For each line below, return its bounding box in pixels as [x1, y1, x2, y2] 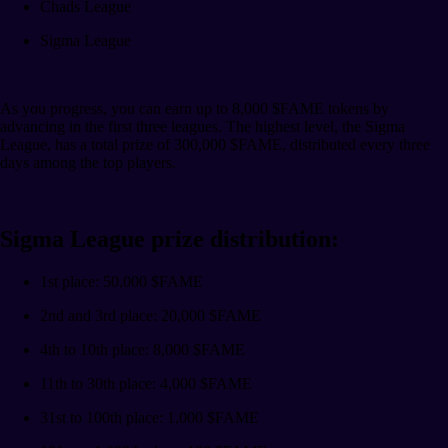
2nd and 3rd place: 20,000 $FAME [40, 306, 261, 324]
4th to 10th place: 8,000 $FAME [40, 340, 245, 358]
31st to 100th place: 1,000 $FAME [40, 408, 259, 426]
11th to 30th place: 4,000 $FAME [40, 374, 252, 392]
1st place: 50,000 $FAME [40, 272, 203, 290]
